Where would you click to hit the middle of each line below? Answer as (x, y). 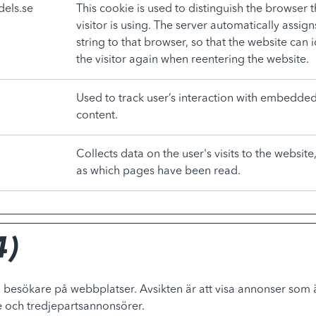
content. (97, 116)
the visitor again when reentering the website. (193, 60)
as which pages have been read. (158, 171)
